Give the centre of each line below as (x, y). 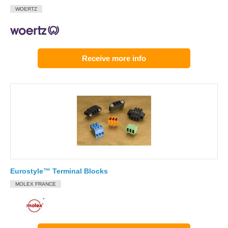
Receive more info (114, 58)
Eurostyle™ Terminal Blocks (59, 171)
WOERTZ (26, 9)
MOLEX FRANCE (36, 184)
